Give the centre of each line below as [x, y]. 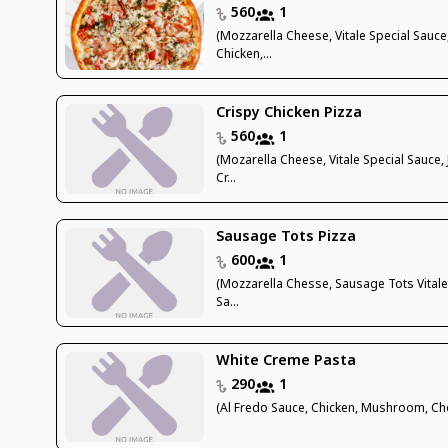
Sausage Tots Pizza [286, 237]
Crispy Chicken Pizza [289, 113]
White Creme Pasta [286, 361]
